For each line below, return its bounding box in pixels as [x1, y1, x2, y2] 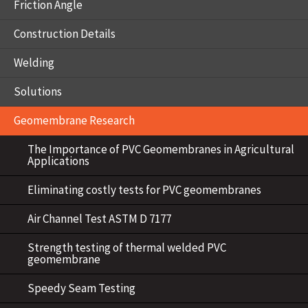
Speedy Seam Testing [27, 280, 135, 296]
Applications [27, 153, 89, 168]
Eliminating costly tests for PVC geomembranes [27, 182, 261, 197]
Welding [14, 55, 54, 70]
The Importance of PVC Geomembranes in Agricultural [27, 142, 294, 157]
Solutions [14, 84, 62, 99]
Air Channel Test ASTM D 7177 [27, 211, 171, 226]
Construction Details [14, 26, 115, 41]
